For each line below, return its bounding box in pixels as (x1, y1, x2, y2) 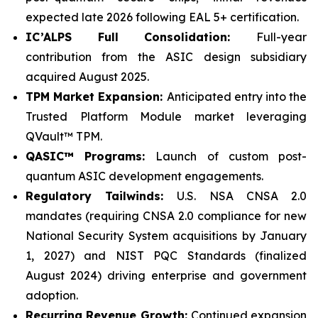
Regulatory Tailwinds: (26, 189, 177, 203)
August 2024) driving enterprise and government (26, 268, 307, 283)
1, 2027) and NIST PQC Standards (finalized (26, 248, 307, 263)
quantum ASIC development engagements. (26, 169, 263, 183)
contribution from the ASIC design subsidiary (26, 50, 307, 64)
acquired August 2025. (26, 70, 149, 84)
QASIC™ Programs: (26, 149, 156, 163)
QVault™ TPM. (26, 129, 102, 143)
